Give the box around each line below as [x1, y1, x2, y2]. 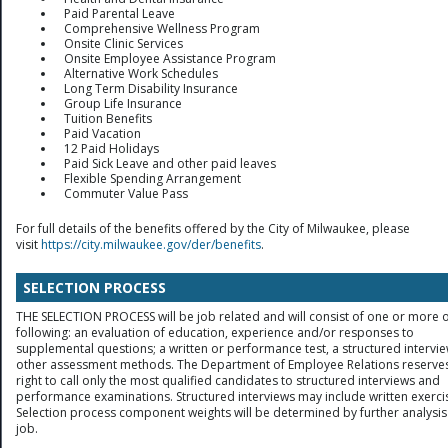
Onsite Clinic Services [64, 34, 183, 52]
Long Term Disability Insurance [64, 79, 238, 97]
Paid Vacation [64, 124, 141, 142]
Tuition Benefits [64, 109, 152, 127]
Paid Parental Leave [64, 4, 175, 22]
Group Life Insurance [64, 94, 182, 112]
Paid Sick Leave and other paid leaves [64, 154, 276, 172]
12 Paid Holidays [64, 139, 159, 157]
